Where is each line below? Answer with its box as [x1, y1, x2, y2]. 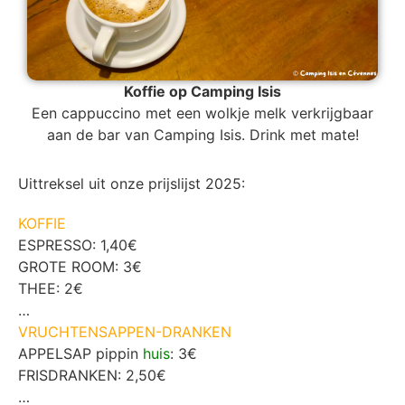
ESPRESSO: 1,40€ [18, 235, 142, 254]
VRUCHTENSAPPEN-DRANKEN [18, 322, 231, 341]
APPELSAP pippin [18, 344, 143, 363]
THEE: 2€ [18, 278, 88, 297]
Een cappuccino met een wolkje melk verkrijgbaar [32, 103, 373, 122]
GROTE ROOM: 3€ [18, 257, 146, 276]
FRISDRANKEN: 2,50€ [18, 365, 171, 384]
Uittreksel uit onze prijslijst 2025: [18, 174, 245, 193]
